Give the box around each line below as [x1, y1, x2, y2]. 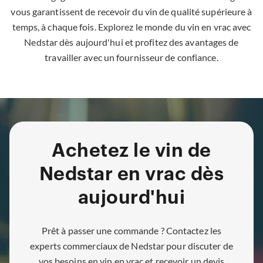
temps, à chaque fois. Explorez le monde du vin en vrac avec [12, 21, 251, 33]
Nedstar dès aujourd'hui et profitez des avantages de [24, 36, 239, 48]
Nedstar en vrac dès [39, 165, 224, 184]
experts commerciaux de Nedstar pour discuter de [30, 240, 233, 251]
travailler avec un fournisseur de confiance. [45, 52, 218, 63]
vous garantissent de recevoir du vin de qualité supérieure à [11, 6, 252, 18]
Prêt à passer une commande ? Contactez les [41, 224, 222, 236]
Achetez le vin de [52, 141, 211, 161]
